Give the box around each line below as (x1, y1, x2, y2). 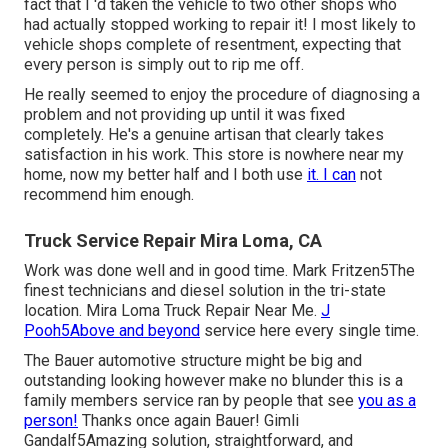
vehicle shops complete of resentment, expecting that (24, 34, 401, 54)
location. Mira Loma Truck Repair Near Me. (24, 300, 321, 320)
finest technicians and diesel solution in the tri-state (24, 280, 386, 300)
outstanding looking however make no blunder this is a (24, 370, 403, 390)
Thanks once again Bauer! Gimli (78, 410, 299, 430)
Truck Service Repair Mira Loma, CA (24, 229, 322, 251)
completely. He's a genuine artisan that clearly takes (24, 124, 384, 144)
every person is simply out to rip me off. (24, 54, 304, 74)
